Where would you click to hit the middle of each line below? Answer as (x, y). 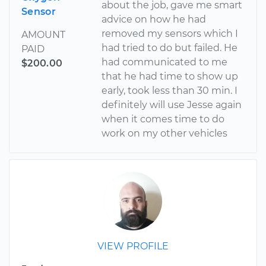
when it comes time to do (163, 119)
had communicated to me (165, 62)
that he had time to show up (170, 77)
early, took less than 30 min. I (170, 91)
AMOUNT (43, 35)
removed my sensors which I (170, 34)
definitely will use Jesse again (172, 105)
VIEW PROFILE (133, 246)
